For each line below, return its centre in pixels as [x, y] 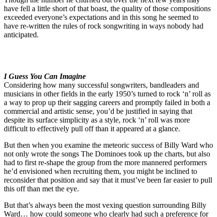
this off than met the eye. [41, 189]
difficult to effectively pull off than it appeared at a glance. [92, 129]
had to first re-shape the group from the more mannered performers [105, 163]
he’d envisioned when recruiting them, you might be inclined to [101, 171]
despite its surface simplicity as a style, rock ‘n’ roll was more [97, 120]
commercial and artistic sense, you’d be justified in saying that [98, 111]
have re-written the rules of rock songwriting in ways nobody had [104, 26]
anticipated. [21, 35]
